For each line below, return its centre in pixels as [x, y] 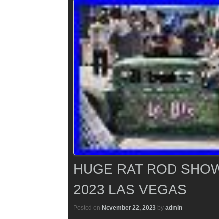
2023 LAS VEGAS [130, 189]
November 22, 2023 [129, 208]
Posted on [88, 208]
